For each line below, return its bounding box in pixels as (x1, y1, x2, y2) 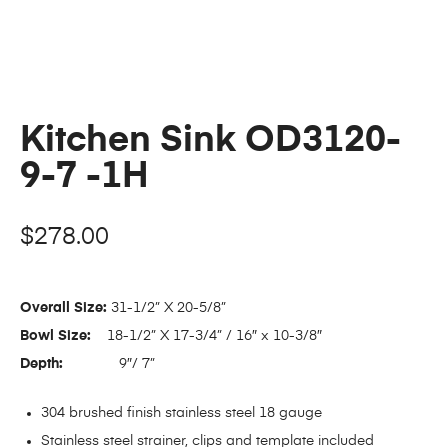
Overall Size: (20, 301, 107, 316)
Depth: (20, 357, 67, 372)
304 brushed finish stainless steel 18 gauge (41, 406, 322, 421)
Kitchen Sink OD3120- (20, 123, 401, 160)
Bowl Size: (20, 329, 91, 344)
